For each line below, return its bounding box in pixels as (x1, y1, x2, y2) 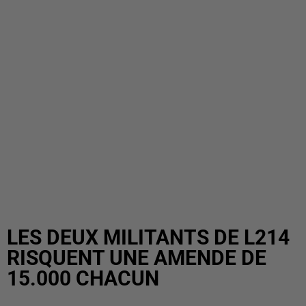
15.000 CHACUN (7, 266, 159, 290)
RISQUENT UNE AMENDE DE (7, 246, 266, 270)
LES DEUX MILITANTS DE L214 (7, 225, 290, 249)
